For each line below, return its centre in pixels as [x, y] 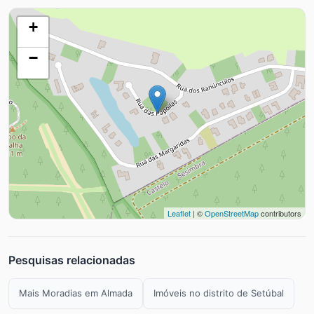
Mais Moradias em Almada [76, 293]
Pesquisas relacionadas [72, 260]
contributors [280, 213]
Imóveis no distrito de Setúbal [219, 293]
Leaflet [179, 213]
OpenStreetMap [232, 213]
